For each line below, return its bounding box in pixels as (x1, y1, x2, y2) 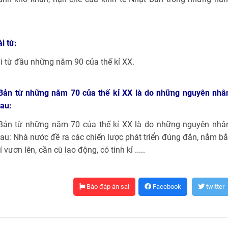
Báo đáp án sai (85, 183, 130, 190)
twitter (205, 183, 225, 190)
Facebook (151, 183, 182, 190)
